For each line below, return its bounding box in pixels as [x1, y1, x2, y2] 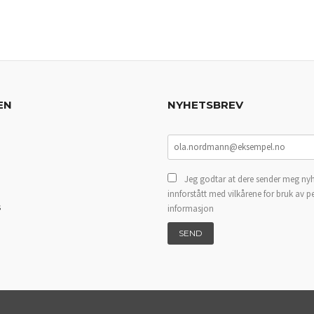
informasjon [168, 202, 214, 214]
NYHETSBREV [168, 97, 243, 111]
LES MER [23, 18, 61, 29]
